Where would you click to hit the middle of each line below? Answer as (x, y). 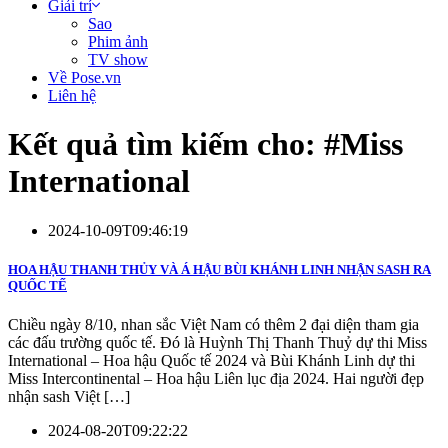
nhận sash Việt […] (69, 397)
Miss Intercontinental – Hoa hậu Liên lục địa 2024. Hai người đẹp (216, 379)
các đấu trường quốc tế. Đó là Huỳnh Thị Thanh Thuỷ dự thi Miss (217, 343)
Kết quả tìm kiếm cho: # (174, 144)
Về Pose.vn (84, 77)
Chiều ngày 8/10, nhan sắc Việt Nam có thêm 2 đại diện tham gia (213, 325)
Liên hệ (72, 95)
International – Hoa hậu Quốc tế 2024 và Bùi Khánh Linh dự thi (211, 361)
